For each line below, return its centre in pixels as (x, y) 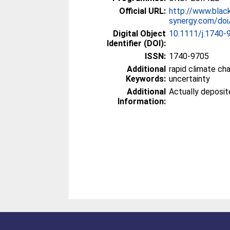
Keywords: (146, 79)
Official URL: (143, 11)
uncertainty (190, 79)
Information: (142, 101)
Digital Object (140, 34)
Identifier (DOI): (137, 43)
